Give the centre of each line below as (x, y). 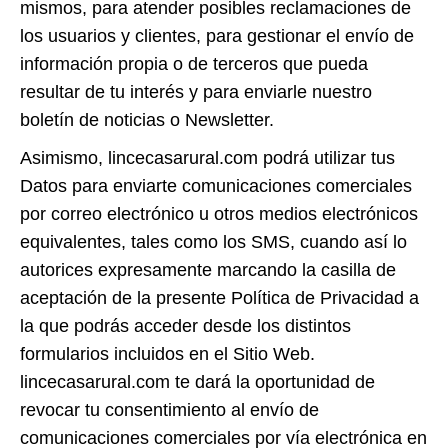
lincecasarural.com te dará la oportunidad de (197, 382)
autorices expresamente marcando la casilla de (208, 270)
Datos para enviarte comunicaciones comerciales (216, 186)
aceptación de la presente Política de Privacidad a (219, 298)
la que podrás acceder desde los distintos (185, 326)
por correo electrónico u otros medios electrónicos (219, 214)
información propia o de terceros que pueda (194, 64)
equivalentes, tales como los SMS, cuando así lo (213, 242)
